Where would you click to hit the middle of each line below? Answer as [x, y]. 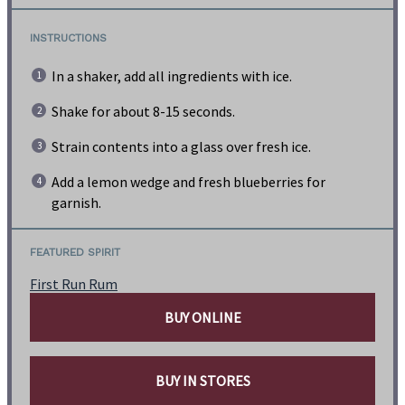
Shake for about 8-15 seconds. [143, 112]
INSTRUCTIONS [68, 38]
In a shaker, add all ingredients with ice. [172, 76]
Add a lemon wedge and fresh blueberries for [188, 182]
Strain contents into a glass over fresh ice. [181, 147]
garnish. [76, 203]
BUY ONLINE [202, 318]
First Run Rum [74, 284]
